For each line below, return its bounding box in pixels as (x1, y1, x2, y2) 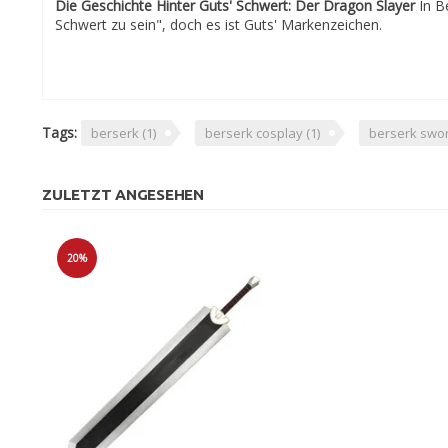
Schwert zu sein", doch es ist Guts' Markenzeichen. (55, 15, 382, 35)
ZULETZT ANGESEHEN (42, 186, 204, 204)
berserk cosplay (205, 124, 306, 143)
